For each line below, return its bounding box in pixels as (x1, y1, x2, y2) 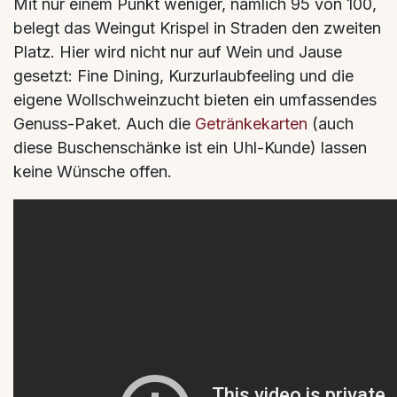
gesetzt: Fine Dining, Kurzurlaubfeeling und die (13, 66, 354, 86)
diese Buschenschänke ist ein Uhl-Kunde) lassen (13, 138, 367, 158)
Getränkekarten (195, 114, 307, 134)
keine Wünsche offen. (13, 162, 172, 182)
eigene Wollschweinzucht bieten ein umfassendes (13, 90, 377, 110)
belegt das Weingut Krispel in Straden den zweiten (13, 19, 381, 38)
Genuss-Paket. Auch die (13, 114, 195, 134)
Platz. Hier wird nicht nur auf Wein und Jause (13, 43, 342, 62)
